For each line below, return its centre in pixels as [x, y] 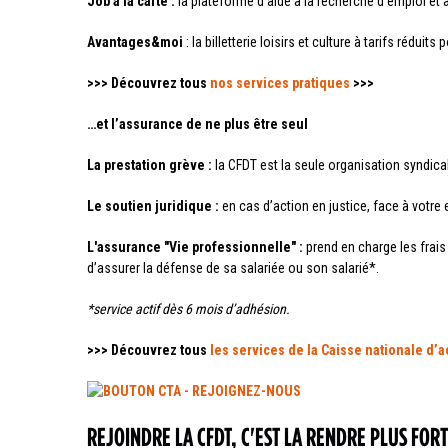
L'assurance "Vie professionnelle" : [196, 247]
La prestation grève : [151, 165]
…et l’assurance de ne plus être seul [197, 124]
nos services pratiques [280, 83]
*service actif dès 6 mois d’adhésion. [188, 309]
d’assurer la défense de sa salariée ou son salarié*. [233, 268]
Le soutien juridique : [154, 206]
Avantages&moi [135, 42]
